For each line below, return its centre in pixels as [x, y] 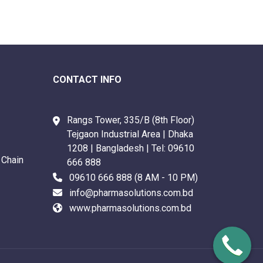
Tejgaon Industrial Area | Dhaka [130, 134]
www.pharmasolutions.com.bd [130, 208]
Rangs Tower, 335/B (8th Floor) [131, 120]
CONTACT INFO [87, 80]
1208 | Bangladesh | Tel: [117, 148]
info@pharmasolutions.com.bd [131, 193]
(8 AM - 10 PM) [165, 178]
